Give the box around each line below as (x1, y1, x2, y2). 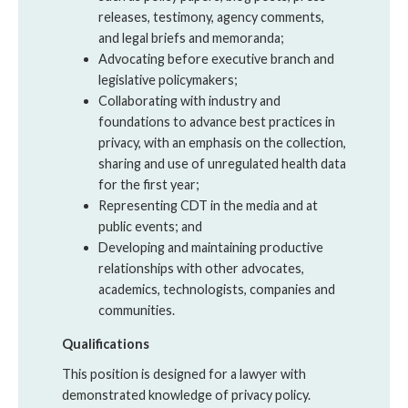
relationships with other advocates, (98, 260, 304, 276)
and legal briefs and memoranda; (98, 29, 284, 46)
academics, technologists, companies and (98, 280, 335, 297)
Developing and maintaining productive (98, 239, 323, 255)
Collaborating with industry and (98, 92, 280, 108)
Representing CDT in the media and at (98, 197, 318, 213)
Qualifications (62, 336, 149, 352)
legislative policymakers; (98, 71, 238, 87)
